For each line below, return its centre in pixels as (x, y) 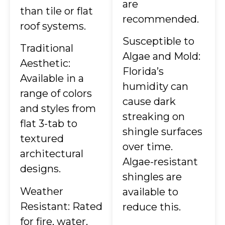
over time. (148, 147)
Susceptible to (158, 41)
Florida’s (143, 72)
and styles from (58, 109)
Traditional (47, 48)
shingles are (152, 177)
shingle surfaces (162, 132)
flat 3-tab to (49, 124)
